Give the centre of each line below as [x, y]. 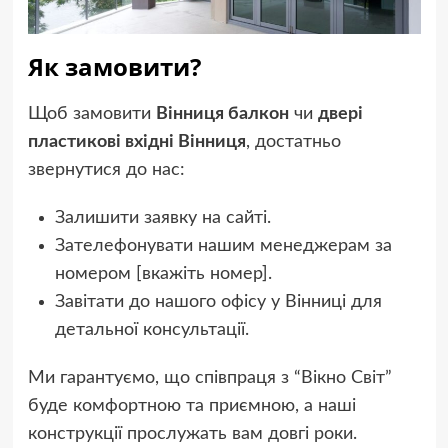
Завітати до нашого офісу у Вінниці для [218, 301]
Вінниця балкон [222, 113]
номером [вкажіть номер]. [163, 273]
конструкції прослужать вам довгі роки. [192, 433]
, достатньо [293, 141]
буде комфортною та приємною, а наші [191, 405]
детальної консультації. [151, 329]
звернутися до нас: [106, 169]
